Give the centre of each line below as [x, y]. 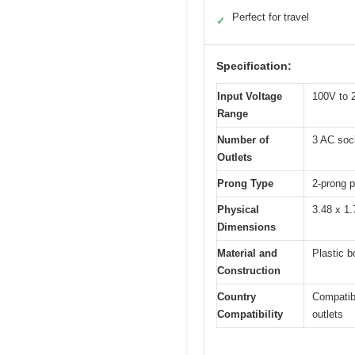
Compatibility [250, 315]
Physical [238, 210]
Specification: [254, 66]
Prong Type [245, 184]
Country [237, 297]
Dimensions [246, 227]
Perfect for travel [271, 17]
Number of [243, 140]
